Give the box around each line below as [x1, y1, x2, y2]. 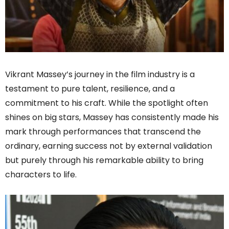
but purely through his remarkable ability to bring [5, 154, 203, 167]
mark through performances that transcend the [5, 126, 201, 138]
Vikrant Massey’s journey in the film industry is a [5, 68, 195, 81]
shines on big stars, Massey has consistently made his [5, 111, 219, 124]
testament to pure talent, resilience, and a [5, 83, 175, 95]
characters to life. [5, 169, 77, 181]
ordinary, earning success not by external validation [5, 140, 212, 152]
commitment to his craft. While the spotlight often [5, 97, 208, 109]
